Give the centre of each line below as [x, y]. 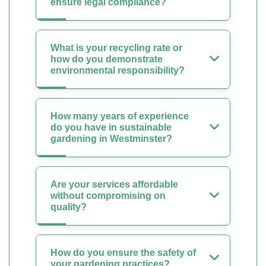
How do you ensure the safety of [123, 253]
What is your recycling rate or [116, 48]
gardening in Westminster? [111, 139]
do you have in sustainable [111, 127]
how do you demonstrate [107, 59]
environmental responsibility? [118, 70]
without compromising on [108, 196]
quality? [69, 207]
